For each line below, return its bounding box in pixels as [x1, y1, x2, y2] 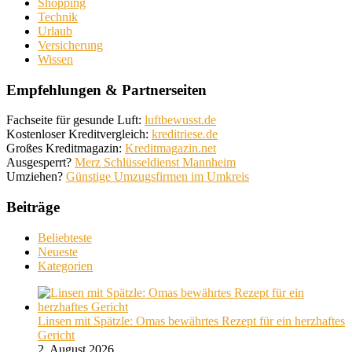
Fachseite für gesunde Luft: [6, 113, 145, 127]
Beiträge [6, 198, 60, 215]
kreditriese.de [152, 127, 218, 141]
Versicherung [38, 38, 103, 52]
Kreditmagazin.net [125, 141, 216, 156]
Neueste [38, 244, 78, 258]
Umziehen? [6, 170, 66, 184]
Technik [38, 9, 78, 24]
